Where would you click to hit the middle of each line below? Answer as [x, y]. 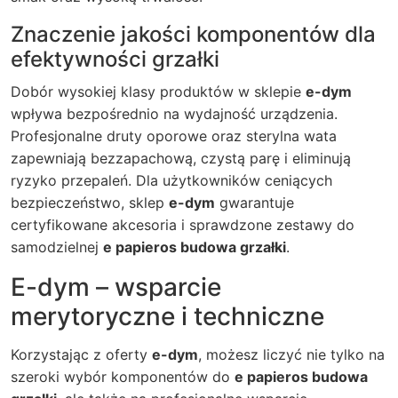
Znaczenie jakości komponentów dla [193, 34]
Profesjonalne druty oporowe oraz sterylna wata [174, 136]
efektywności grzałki [115, 59]
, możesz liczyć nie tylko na [291, 354]
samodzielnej [57, 247]
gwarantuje [255, 203]
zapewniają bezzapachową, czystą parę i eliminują [181, 158]
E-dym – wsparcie [116, 287]
